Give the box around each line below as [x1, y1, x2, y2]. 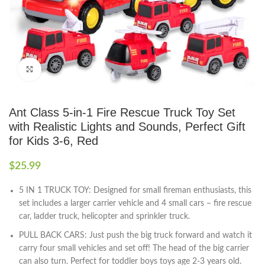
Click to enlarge [41, 65, 94, 73]
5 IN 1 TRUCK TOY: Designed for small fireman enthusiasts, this [19, 186, 251, 195]
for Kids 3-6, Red [9, 134, 98, 147]
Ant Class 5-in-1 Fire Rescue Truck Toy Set [9, 106, 235, 119]
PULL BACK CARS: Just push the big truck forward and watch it [19, 231, 252, 240]
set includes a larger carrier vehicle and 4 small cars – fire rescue [19, 199, 251, 208]
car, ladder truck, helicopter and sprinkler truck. [19, 212, 190, 221]
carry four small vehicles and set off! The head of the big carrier [19, 244, 249, 253]
